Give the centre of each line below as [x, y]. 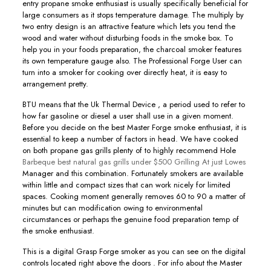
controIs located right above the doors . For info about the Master [132, 263]
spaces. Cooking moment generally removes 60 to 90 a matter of [134, 196]
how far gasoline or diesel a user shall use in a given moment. [128, 116]
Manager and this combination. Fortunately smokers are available [132, 173]
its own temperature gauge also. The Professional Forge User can [132, 61]
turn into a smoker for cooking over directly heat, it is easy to [124, 72]
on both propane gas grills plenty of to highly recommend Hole [129, 150]
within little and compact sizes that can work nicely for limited [126, 185]
